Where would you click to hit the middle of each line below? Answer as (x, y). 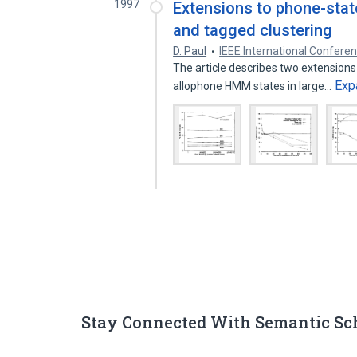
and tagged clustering (253, 30)
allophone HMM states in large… (254, 86)
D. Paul (190, 51)
